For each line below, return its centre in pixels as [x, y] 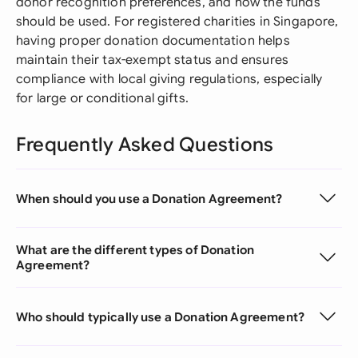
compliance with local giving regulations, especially [169, 79]
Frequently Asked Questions [145, 145]
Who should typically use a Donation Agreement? [160, 316]
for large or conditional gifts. [102, 98]
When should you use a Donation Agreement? [149, 198]
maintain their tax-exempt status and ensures [153, 60]
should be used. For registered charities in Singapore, [177, 22]
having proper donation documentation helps [153, 41]
